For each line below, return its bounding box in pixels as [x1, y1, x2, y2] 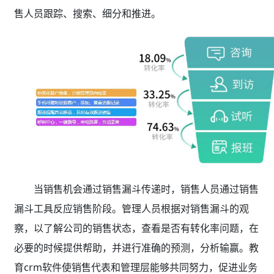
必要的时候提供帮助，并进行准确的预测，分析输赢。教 [13, 241, 259, 255]
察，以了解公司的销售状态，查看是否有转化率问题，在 [13, 221, 259, 235]
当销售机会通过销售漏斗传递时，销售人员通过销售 [33, 182, 259, 196]
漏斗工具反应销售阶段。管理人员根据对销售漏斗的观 [13, 202, 249, 216]
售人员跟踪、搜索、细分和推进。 [13, 6, 161, 20]
